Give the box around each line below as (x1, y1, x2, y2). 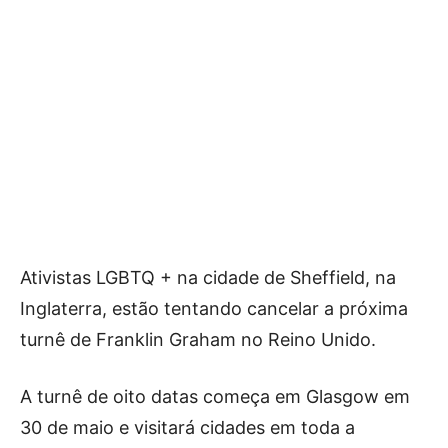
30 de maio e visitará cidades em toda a (20, 416, 355, 438)
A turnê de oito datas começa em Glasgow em (20, 385, 410, 407)
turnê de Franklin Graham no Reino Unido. (20, 328, 381, 350)
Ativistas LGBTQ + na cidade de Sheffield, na (20, 266, 396, 288)
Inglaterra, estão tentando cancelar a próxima (20, 297, 408, 319)
